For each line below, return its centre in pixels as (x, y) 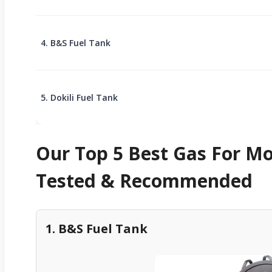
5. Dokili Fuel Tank (79, 97)
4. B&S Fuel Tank (76, 42)
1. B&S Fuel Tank (97, 228)
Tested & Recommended (144, 180)
